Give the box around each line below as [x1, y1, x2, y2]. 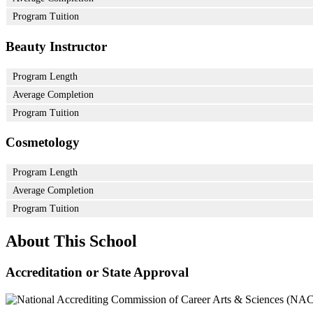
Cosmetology [6, 135, 80, 150]
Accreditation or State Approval [6, 264, 189, 279]
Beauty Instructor [6, 38, 107, 54]
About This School [6, 231, 137, 250]
